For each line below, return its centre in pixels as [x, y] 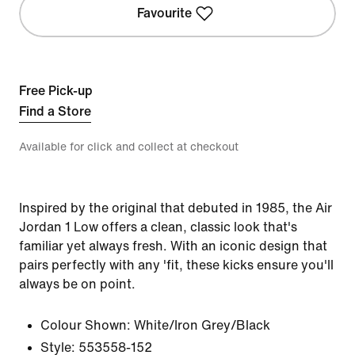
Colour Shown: [86, 325]
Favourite [165, 13]
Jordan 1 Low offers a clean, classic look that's [158, 227]
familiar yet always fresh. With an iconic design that [173, 246]
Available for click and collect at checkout [129, 147]
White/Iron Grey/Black [202, 325]
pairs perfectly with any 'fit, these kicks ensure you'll [176, 265]
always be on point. [77, 284]
